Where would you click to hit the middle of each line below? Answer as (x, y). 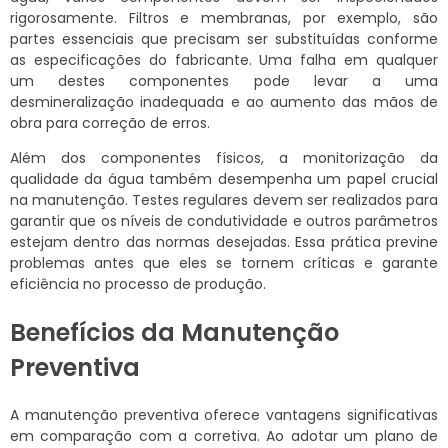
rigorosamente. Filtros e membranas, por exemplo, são (224, 18)
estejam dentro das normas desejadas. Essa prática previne (224, 242)
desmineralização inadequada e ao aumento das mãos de (224, 102)
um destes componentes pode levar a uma (224, 81)
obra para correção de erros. (110, 123)
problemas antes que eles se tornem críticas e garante (224, 263)
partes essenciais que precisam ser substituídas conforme (224, 39)
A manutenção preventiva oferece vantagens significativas (224, 414)
